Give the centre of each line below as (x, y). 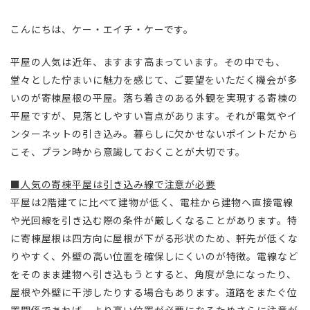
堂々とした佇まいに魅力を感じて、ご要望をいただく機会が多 (154, 80)
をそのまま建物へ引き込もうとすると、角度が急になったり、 (154, 274)
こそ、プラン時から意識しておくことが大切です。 (128, 152)
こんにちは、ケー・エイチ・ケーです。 (102, 29)
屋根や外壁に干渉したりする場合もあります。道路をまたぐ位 (154, 292)
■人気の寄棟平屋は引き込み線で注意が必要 (113, 184)
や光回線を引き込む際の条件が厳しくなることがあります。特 (154, 220)
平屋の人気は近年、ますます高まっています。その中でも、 (148, 62)
